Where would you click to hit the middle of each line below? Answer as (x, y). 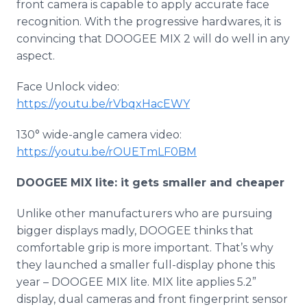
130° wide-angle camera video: (99, 135)
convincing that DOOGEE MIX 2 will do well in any (153, 39)
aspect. (36, 56)
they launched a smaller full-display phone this (146, 265)
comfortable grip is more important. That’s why (145, 248)
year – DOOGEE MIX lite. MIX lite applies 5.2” (136, 282)
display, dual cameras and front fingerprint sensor (152, 299)
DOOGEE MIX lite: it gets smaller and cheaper (150, 183)
